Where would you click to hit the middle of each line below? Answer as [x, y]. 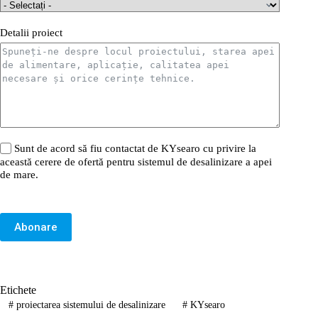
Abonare [36, 227]
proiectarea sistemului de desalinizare [89, 305]
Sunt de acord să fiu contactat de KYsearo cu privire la [135, 149]
